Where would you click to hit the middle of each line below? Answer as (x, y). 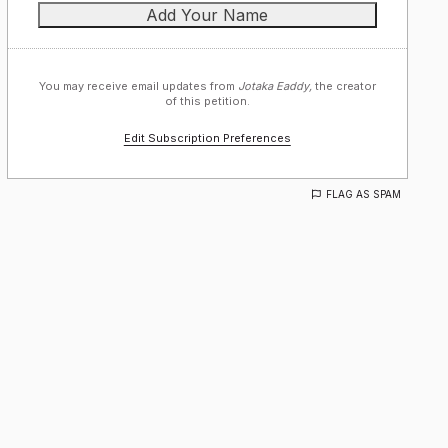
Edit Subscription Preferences (207, 138)
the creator (343, 86)
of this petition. (207, 101)
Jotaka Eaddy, (274, 86)
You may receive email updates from (138, 86)
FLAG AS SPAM (363, 194)
